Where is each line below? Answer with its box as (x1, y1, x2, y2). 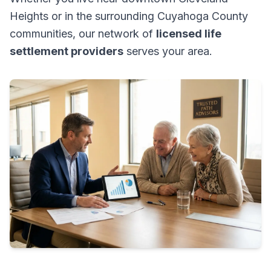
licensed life (156, 27, 221, 40)
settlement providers (10, 45, 123, 57)
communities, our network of (10, 27, 156, 40)
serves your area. (123, 45, 212, 57)
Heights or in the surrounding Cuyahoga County (10, 10, 248, 22)
